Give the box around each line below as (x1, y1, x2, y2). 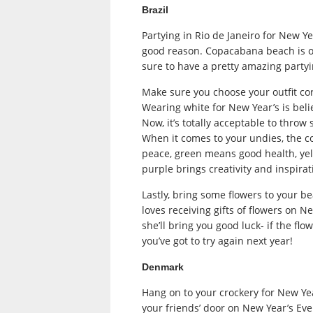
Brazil (142, 4, 168, 16)
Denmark (142, 261, 184, 273)
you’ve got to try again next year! (142, 234, 293, 248)
